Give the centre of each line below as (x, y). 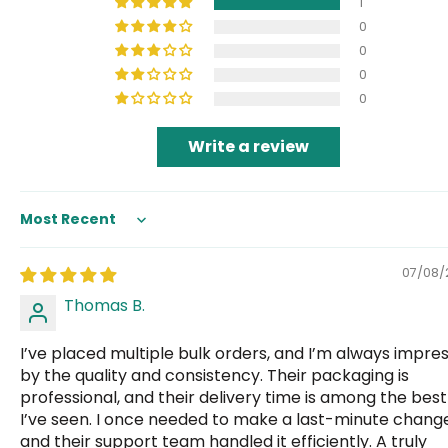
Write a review (248, 147)
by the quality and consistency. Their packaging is (214, 376)
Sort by (47, 229)
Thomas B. (104, 306)
